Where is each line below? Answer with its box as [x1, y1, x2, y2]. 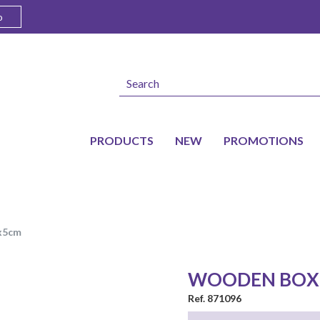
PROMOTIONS [224, 134, 304, 148]
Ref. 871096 [188, 292, 241, 305]
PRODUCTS [90, 134, 154, 148]
